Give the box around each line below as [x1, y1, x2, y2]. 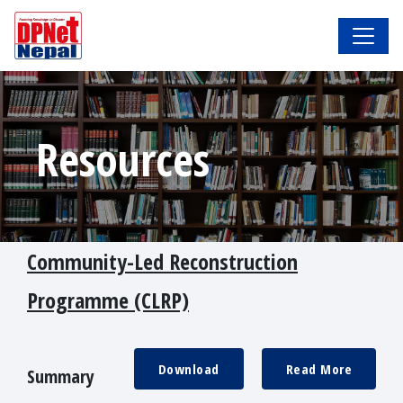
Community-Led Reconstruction [27, 246, 298, 277]
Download [157, 360, 219, 379]
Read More [285, 360, 352, 379]
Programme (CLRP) [27, 285, 189, 316]
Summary [27, 364, 94, 390]
